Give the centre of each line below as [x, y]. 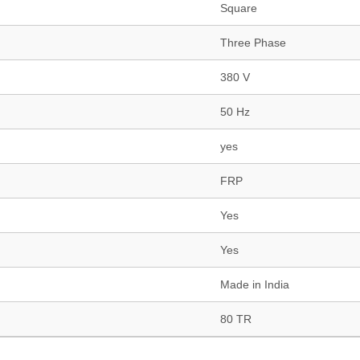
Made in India [255, 284]
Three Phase [253, 43]
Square [239, 8]
